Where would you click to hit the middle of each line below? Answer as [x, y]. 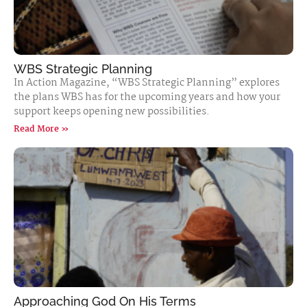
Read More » [41, 129]
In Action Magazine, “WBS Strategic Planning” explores [147, 83]
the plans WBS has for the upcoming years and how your [147, 97]
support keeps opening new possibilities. [112, 112]
